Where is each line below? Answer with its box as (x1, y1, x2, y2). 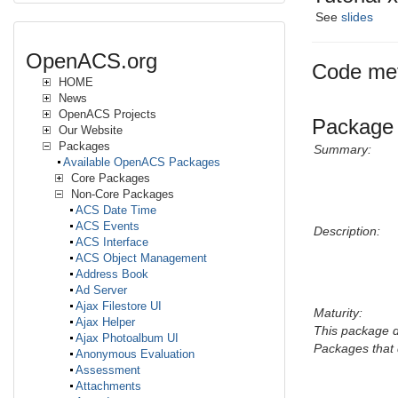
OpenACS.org (26, 48, 157, 73)
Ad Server (76, 283, 127, 298)
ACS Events (76, 219, 139, 234)
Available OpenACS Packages (63, 155, 220, 170)
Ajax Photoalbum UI (76, 331, 179, 346)
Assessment (76, 363, 140, 378)
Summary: (314, 142, 371, 157)
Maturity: (314, 306, 362, 321)
